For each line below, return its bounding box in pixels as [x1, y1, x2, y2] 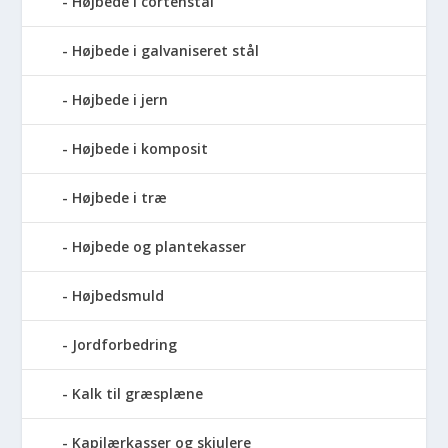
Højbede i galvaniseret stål [72, 41, 260, 61]
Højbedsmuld [72, 286, 165, 306]
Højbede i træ [72, 188, 168, 208]
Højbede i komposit [72, 139, 209, 159]
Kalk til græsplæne [72, 384, 204, 404]
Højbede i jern [72, 90, 169, 110]
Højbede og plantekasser [72, 237, 247, 257]
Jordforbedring [72, 335, 178, 355]
